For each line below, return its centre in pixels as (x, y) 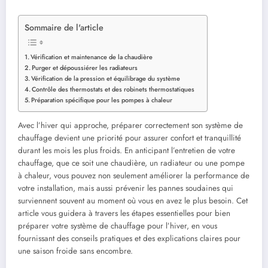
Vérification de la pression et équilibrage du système (106, 78)
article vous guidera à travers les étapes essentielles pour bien (124, 213)
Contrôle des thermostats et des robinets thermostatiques (113, 89)
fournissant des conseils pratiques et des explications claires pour (129, 238)
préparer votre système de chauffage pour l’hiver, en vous (118, 226)
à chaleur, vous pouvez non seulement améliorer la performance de (134, 175)
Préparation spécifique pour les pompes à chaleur (102, 100)
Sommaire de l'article (64, 27)
